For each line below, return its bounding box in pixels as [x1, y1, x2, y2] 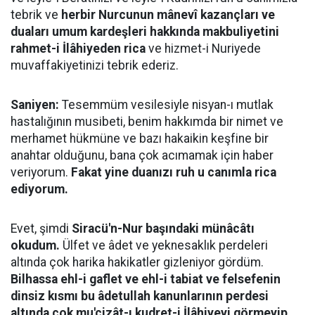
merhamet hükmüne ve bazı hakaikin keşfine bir [11, 131, 269, 146]
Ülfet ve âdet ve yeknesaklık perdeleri [60, 238, 268, 252]
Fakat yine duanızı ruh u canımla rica [71, 165, 276, 179]
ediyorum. [11, 182, 68, 196]
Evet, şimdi [11, 221, 72, 236]
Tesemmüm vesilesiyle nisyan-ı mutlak [59, 98, 274, 112]
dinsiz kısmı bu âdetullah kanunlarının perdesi [11, 289, 269, 303]
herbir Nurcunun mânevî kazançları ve [61, 8, 275, 22]
